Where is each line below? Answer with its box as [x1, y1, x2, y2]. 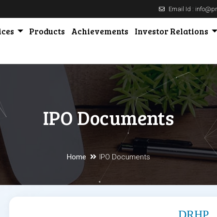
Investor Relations [134, 26, 210, 37]
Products [29, 26, 65, 37]
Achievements [71, 26, 129, 37]
